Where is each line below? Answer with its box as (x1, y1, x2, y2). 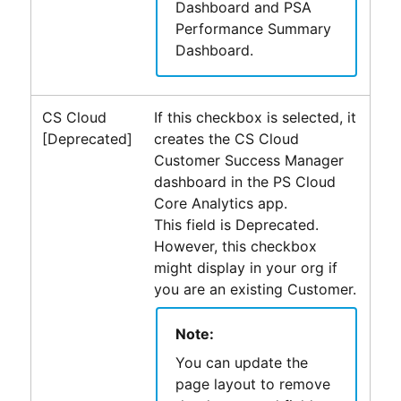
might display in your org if (153, 258, 337, 277)
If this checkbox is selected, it (153, 107, 356, 126)
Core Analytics (153, 193, 253, 212)
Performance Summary (175, 19, 331, 38)
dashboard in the (153, 172, 273, 191)
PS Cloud (272, 172, 336, 191)
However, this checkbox (153, 236, 317, 255)
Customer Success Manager (153, 150, 344, 169)
